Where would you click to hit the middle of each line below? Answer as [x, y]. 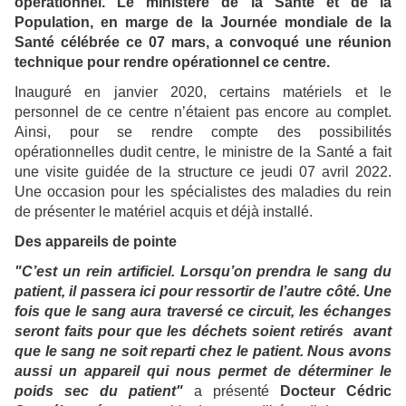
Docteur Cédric [336, 391]
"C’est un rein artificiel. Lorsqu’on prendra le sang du [203, 272]
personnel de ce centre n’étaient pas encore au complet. [203, 112]
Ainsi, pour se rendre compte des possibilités [203, 132]
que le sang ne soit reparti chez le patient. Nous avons [203, 352]
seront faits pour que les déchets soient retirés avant [203, 332]
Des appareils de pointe [96, 242]
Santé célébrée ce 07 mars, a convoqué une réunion [203, 43]
